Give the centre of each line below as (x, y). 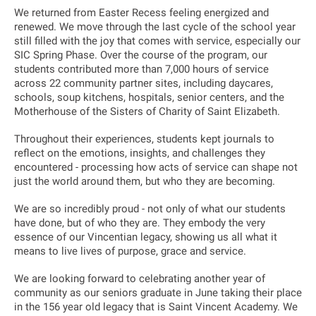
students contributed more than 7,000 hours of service (141, 69)
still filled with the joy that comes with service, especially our (157, 41)
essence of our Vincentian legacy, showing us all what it (146, 237)
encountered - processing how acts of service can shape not (156, 167)
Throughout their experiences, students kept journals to (144, 139)
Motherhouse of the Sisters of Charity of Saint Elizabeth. (147, 111)
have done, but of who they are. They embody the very (140, 223)
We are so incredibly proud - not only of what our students (150, 209)
